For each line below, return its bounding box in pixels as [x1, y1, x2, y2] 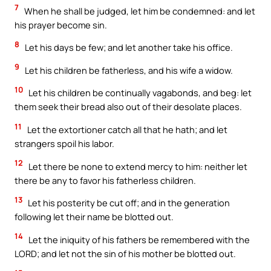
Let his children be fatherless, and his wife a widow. [23, 64, 233, 76]
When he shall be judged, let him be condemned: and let [22, 4, 255, 17]
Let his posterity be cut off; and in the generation [26, 197, 230, 209]
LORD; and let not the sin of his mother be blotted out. [15, 247, 236, 260]
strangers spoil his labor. [15, 137, 114, 149]
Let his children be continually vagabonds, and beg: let [27, 87, 252, 99]
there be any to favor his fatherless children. [15, 174, 196, 186]
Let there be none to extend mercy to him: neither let [27, 160, 247, 172]
